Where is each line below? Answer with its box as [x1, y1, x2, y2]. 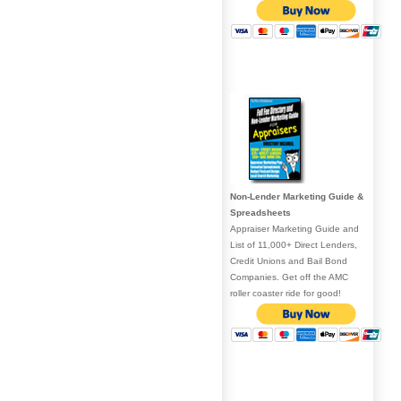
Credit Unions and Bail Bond [230, 255, 347, 266]
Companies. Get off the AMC [230, 271, 348, 282]
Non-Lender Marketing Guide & [230, 191, 363, 201]
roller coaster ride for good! [230, 287, 341, 298]
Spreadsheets [230, 207, 291, 218]
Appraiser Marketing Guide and [230, 223, 359, 234]
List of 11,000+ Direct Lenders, [230, 239, 357, 250]
